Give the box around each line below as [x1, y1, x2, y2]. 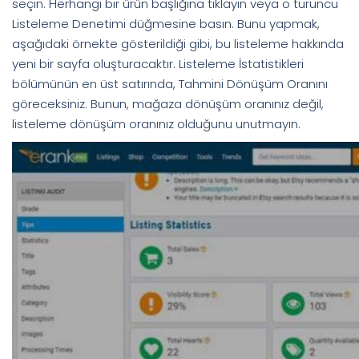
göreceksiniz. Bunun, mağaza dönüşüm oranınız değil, [12, 95, 324, 112]
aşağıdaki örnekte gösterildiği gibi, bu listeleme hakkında [12, 34, 344, 52]
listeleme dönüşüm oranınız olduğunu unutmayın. [12, 115, 301, 132]
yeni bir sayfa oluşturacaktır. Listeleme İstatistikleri [12, 54, 304, 72]
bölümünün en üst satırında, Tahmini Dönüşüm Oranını [12, 75, 328, 92]
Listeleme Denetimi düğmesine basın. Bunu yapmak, [12, 14, 320, 32]
